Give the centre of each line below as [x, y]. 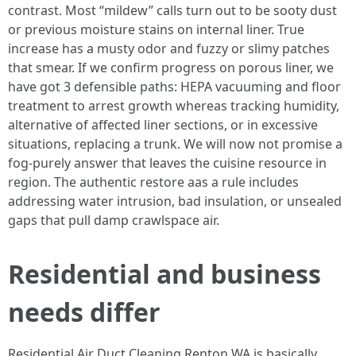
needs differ [84, 312]
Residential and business [164, 274]
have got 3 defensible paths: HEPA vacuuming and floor [174, 87]
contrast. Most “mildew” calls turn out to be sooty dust [172, 10]
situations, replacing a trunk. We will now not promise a [175, 144]
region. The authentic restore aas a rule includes [153, 182]
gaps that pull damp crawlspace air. [114, 220]
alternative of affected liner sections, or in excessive [163, 125]
